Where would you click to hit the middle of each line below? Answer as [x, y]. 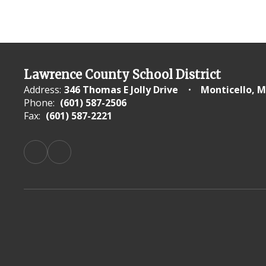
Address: [42, 90]
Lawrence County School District [122, 75]
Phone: [39, 103]
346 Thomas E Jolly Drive [121, 90]
